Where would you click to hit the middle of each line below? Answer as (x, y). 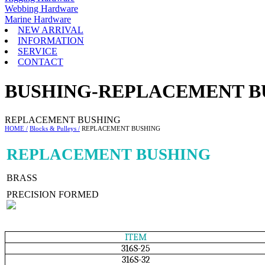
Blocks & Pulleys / (55, 129)
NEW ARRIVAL (51, 30)
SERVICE (38, 51)
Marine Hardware (38, 20)
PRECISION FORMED (53, 195)
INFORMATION (51, 41)
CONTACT (41, 62)
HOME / (16, 129)
